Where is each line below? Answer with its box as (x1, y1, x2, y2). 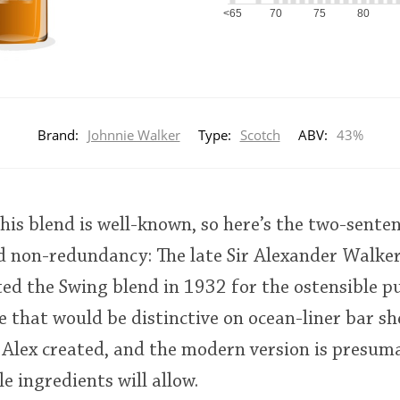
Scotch (239, 125, 280, 144)
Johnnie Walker (87, 125, 180, 144)
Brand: (37, 125, 79, 144)
